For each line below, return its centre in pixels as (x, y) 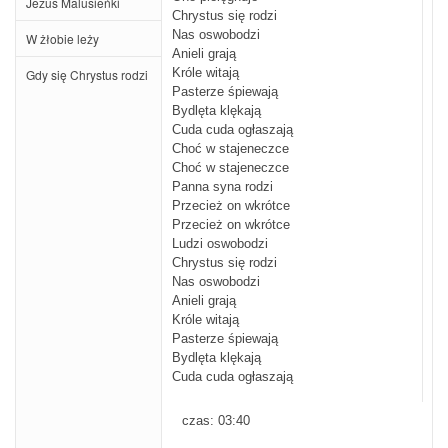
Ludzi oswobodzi (220, 244)
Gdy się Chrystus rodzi (87, 74)
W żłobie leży (62, 38)
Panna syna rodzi (222, 187)
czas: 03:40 (216, 421)
